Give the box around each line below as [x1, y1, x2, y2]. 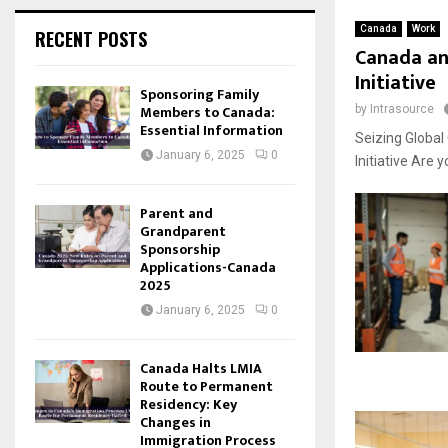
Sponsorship [140, 238, 220, 261]
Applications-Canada [140, 256, 276, 279]
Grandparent [140, 220, 226, 243]
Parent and [140, 202, 213, 225]
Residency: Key [140, 393, 237, 416]
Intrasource [370, 102, 434, 116]
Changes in [140, 411, 211, 434]
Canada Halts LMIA [140, 357, 262, 380]
